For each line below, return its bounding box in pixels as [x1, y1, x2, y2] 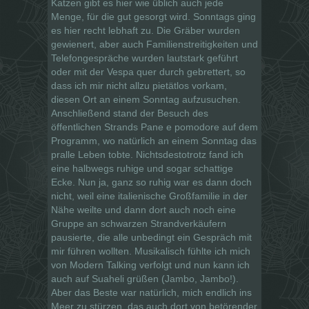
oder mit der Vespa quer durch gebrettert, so [51, 66, 246, 77]
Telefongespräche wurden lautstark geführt [51, 52, 238, 63]
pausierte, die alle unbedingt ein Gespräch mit [51, 231, 252, 243]
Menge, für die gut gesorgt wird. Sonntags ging [51, 10, 256, 22]
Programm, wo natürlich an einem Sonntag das [51, 134, 257, 146]
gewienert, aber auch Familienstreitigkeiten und [51, 38, 258, 50]
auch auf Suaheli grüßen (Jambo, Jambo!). [51, 272, 239, 284]
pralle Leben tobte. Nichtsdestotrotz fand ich [51, 148, 243, 160]
